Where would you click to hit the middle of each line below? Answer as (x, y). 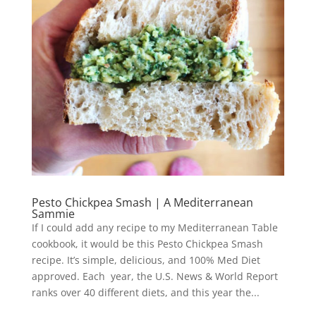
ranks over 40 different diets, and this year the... (145, 292)
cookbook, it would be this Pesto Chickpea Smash (147, 244)
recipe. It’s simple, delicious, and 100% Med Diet (146, 260)
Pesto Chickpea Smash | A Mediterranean (142, 202)
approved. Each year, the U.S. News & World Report (154, 276)
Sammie (53, 214)
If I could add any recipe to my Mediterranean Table (154, 227)
